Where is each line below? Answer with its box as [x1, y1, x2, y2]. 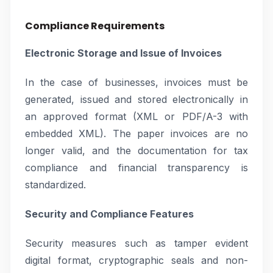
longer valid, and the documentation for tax [25, 144, 248, 157]
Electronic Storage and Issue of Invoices [25, 47, 222, 59]
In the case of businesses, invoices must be [25, 76, 248, 88]
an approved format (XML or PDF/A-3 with [25, 110, 248, 122]
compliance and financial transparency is [25, 161, 248, 174]
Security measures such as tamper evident [25, 237, 248, 249]
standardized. [25, 179, 86, 191]
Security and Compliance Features [25, 208, 194, 220]
